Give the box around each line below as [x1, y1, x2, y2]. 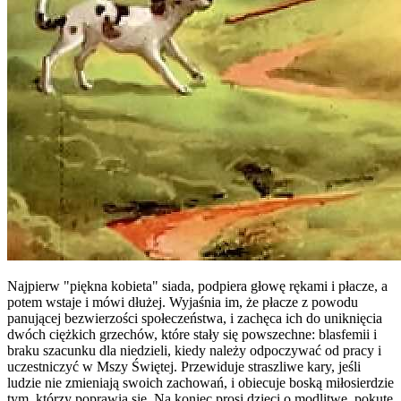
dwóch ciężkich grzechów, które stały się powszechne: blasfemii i [7, 326, 377, 342]
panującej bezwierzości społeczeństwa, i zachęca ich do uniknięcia [7, 310, 382, 326]
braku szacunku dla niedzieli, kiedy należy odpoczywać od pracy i [7, 342, 381, 358]
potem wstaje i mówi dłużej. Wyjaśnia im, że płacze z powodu [7, 294, 358, 310]
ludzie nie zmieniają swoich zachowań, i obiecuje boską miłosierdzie [7, 374, 394, 390]
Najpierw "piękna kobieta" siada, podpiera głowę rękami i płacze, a [7, 277, 388, 294]
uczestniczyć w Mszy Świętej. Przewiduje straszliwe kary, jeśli [7, 358, 361, 374]
